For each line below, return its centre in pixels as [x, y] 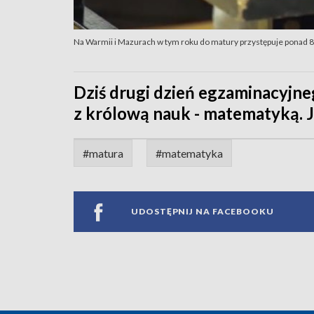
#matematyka [189, 153]
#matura [103, 153]
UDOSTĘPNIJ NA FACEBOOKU [203, 212]
